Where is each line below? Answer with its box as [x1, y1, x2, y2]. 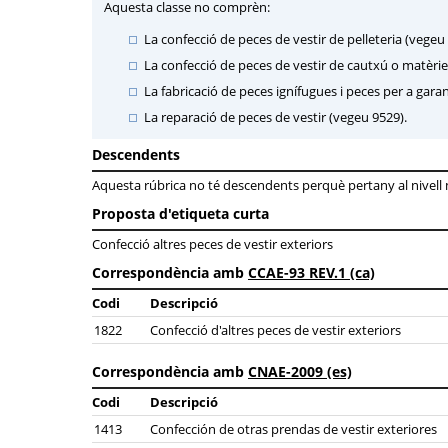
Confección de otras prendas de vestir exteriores [150, 420, 437, 438]
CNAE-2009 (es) [248, 362, 352, 381]
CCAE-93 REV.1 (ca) [248, 263, 375, 282]
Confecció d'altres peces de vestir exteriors [150, 321, 401, 339]
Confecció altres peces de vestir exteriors [92, 235, 333, 253]
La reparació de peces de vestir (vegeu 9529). [144, 108, 407, 126]
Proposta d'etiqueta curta [92, 204, 269, 223]
